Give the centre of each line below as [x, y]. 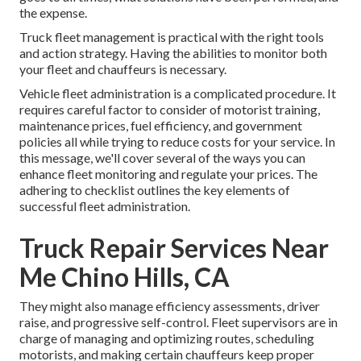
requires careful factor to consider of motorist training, [170, 110]
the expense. [53, 13]
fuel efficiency [169, 126]
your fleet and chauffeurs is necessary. [123, 69]
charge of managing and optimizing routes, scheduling [167, 338]
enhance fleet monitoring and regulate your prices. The [168, 174]
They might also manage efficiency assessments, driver [170, 306]
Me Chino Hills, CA [124, 277]
